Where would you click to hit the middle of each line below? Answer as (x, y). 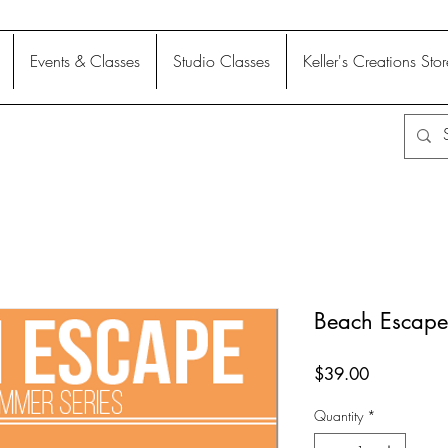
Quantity (338, 415)
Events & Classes (85, 61)
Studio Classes (221, 61)
